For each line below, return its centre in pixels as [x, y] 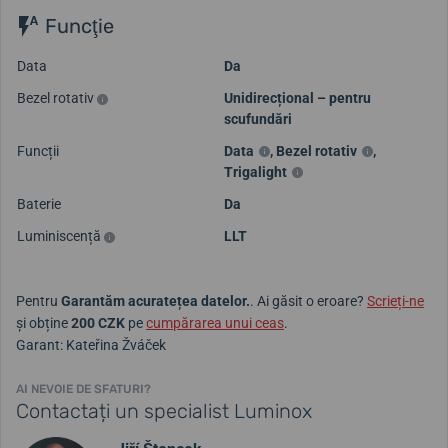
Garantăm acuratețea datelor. [155, 300]
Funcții [38, 150]
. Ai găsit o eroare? [308, 300]
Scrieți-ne [395, 300]
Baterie [39, 203]
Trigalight [255, 171]
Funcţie [77, 26]
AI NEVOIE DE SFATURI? [83, 388]
